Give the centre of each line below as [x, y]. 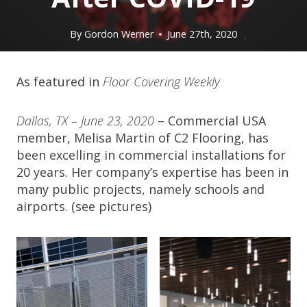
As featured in [58, 81]
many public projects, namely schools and [140, 189]
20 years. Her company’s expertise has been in [152, 172]
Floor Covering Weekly [160, 81]
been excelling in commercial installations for [151, 155]
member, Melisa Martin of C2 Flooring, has [143, 137]
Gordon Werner [119, 34]
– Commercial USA [210, 120]
